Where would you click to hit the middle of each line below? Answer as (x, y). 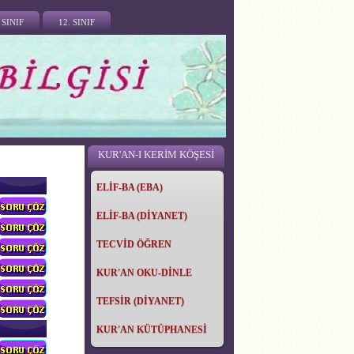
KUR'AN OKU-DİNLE (144, 273)
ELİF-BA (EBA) (130, 187)
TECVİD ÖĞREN (134, 244)
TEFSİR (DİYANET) (140, 301)
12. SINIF (77, 22)
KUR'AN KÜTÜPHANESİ (152, 330)
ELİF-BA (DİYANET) (142, 216)
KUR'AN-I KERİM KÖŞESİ (156, 154)
